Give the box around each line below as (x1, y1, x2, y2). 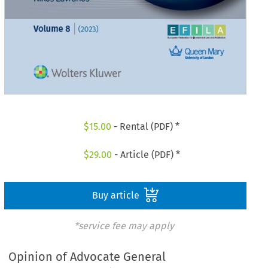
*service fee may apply (74, 220, 174, 232)
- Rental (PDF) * (111, 120, 180, 132)
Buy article (92, 190, 142, 202)
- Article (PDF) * (111, 149, 180, 161)
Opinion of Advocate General (8, 249, 166, 264)
